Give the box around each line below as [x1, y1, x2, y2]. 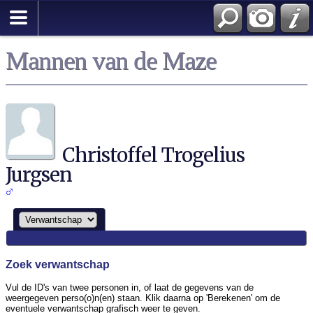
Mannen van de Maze [6, 46, 216, 75]
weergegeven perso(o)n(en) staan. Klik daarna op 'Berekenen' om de [6, 292, 280, 303]
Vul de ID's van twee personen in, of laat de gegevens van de [6, 282, 254, 293]
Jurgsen [6, 162, 72, 187]
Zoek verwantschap [6, 258, 110, 270]
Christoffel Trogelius [62, 143, 245, 168]
